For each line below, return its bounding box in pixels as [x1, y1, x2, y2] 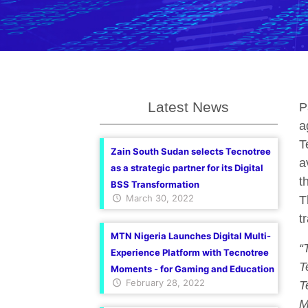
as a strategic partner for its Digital [110, 162, 263, 173]
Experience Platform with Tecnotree [110, 247, 269, 258]
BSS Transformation [110, 179, 199, 190]
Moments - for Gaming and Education [110, 263, 274, 274]
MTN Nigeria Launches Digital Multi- [110, 230, 271, 241]
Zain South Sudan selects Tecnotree [110, 146, 271, 157]
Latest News [148, 99, 230, 115]
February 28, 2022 [122, 277, 205, 288]
